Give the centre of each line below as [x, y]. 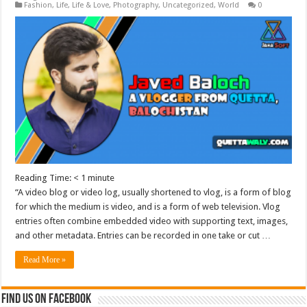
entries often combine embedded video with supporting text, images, [152, 221]
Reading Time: [45, 178]
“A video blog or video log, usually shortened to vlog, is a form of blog [153, 193]
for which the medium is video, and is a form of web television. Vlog [148, 207]
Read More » [45, 260]
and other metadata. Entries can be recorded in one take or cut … [143, 236]
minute [101, 178]
